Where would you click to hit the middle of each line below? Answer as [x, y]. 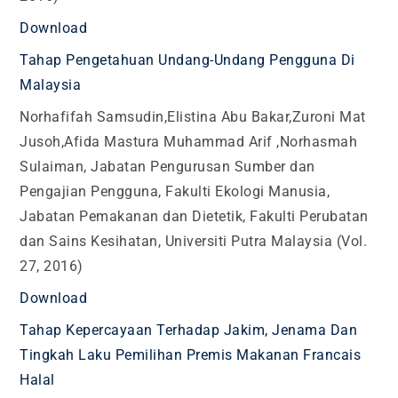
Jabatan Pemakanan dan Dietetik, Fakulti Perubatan [194, 216]
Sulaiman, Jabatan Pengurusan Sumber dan [167, 167]
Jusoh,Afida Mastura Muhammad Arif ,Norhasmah [189, 142]
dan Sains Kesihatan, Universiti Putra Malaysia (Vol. [194, 241]
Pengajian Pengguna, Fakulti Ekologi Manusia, [175, 191]
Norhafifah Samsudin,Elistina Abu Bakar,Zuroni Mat [193, 117]
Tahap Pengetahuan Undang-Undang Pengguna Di [187, 60]
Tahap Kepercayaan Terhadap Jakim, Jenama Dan [189, 330]
